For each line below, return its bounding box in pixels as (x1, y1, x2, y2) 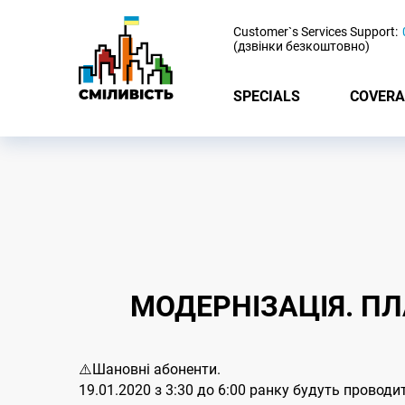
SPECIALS (233, 87, 300, 105)
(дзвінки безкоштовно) (233, 39, 370, 53)
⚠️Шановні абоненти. (79, 361, 221, 378)
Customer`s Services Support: (233, 24, 398, 39)
